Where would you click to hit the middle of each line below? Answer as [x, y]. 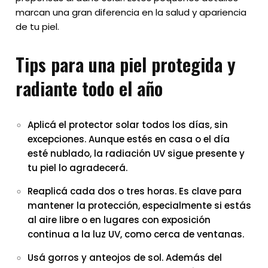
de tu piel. [38, 26]
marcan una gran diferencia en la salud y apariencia [131, 12]
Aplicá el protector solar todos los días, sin [128, 124]
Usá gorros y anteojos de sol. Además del [125, 257]
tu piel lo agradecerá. [78, 167]
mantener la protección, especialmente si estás [140, 205]
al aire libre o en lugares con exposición [119, 220]
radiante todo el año [89, 88]
